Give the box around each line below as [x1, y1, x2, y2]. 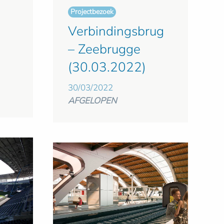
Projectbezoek [70, 6, 113, 16]
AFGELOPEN [68, 94, 117, 106]
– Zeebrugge [68, 40, 140, 58]
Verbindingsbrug [68, 22, 164, 40]
